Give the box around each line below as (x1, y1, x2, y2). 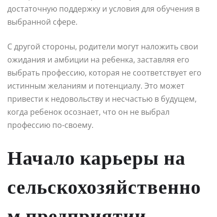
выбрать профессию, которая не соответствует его (7, 67, 201, 78)
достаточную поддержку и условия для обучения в (7, 3, 200, 14)
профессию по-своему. (7, 119, 93, 130)
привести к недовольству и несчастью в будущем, (7, 93, 197, 104)
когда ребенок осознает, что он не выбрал (7, 106, 170, 117)
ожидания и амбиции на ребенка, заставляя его (7, 54, 189, 65)
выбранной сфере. (7, 16, 77, 27)
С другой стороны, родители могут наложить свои (7, 41, 198, 52)
